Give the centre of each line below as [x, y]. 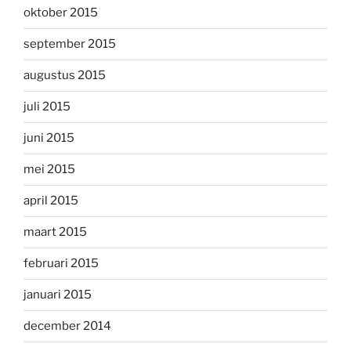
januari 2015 [58, 295]
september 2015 [70, 44]
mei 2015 [49, 170]
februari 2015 [61, 264]
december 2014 [67, 326]
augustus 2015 [65, 76]
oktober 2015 [61, 13]
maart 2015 [55, 232]
